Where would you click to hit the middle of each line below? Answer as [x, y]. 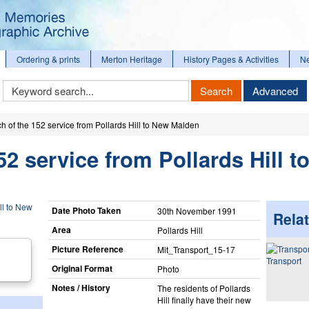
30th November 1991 [197, 210]
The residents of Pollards [203, 288]
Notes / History [81, 287]
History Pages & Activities [231, 59]
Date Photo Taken [86, 210]
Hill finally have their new [204, 299]
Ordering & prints [48, 59]
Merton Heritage [132, 59]
